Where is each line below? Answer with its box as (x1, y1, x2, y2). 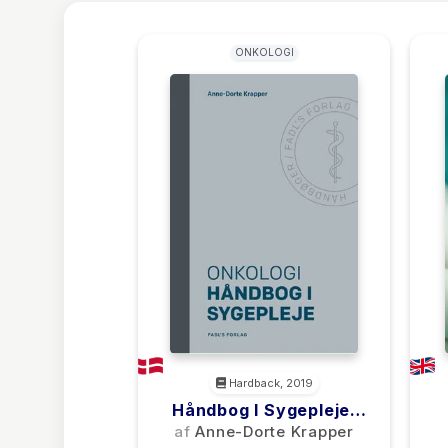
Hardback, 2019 (225, 376, 313, 390)
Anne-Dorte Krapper (195, 422, 354, 441)
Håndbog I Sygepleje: (172, 400, 356, 420)
